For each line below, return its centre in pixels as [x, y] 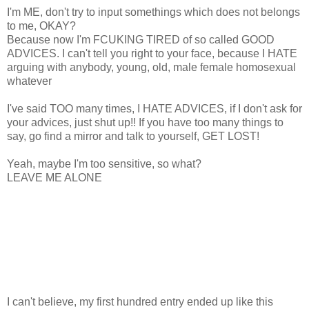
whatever [29, 81]
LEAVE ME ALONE [54, 177]
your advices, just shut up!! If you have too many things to [145, 122]
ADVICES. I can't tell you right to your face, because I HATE [152, 53]
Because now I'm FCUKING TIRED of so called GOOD [141, 39]
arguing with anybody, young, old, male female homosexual [151, 67]
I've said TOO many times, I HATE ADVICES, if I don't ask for [154, 108]
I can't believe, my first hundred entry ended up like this [140, 301]
